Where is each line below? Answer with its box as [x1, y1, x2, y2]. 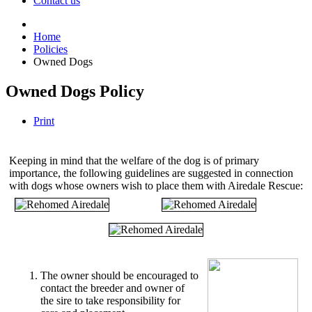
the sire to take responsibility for [40, 294, 180, 306]
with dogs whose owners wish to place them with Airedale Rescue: [9, 179, 303, 192]
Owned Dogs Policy [6, 81, 144, 100]
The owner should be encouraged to [40, 269, 198, 281]
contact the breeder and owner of [40, 281, 185, 294]
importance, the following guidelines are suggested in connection [9, 166, 293, 179]
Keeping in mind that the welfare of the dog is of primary [9, 154, 259, 166]
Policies [33, 43, 68, 55]
